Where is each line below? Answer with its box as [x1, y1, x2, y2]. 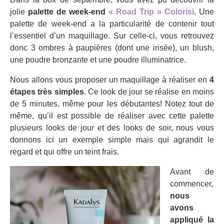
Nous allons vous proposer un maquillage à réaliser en [10, 75, 209, 84]
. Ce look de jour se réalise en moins [83, 87, 214, 96]
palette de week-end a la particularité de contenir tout [10, 19, 214, 28]
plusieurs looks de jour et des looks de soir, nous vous [10, 123, 214, 132]
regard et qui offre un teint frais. [10, 147, 119, 156]
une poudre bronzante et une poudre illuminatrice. [10, 55, 186, 64]
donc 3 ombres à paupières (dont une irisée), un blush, [10, 43, 214, 52]
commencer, [170, 179, 213, 188]
